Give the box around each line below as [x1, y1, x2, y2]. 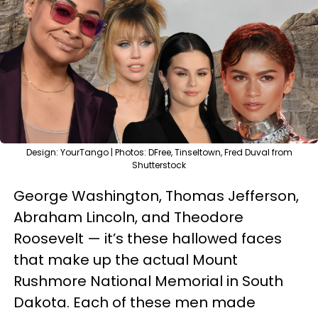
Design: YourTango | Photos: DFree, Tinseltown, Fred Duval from [26, 146, 292, 158]
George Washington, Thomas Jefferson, [13, 186, 299, 206]
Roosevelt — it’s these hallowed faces [13, 229, 282, 248]
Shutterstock [132, 159, 186, 171]
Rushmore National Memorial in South [13, 271, 283, 291]
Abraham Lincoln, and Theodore [13, 207, 243, 227]
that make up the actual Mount [13, 250, 238, 270]
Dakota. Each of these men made [13, 292, 256, 312]
